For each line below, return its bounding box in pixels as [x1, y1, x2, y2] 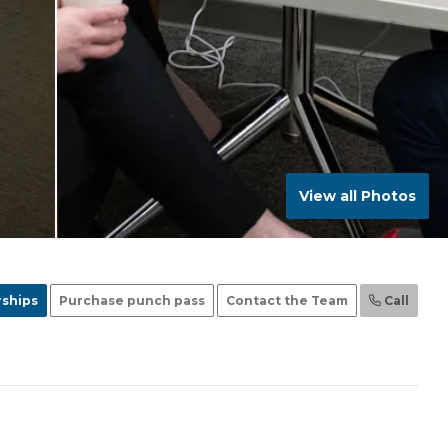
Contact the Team [226, 292, 348, 308]
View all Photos [299, 187, 416, 206]
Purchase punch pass [59, 292, 205, 308]
